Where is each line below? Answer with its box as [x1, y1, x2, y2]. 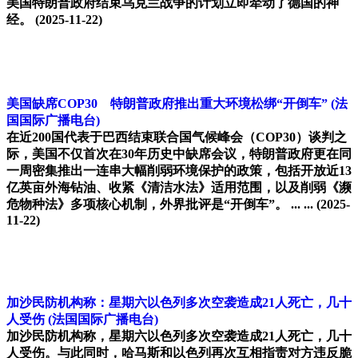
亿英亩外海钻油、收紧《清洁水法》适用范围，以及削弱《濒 [6, 181, 352, 195]
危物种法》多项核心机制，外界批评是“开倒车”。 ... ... [6, 197, 313, 212]
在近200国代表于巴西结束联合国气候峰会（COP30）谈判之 [6, 130, 347, 145]
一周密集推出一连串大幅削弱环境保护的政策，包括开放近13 [6, 164, 352, 178]
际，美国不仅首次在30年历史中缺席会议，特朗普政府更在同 [6, 147, 352, 161]
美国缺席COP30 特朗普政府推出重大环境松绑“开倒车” [6, 97, 328, 111]
